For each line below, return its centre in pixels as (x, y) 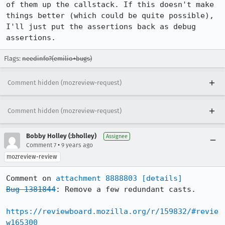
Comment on (31, 178)
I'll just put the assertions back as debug (101, 27)
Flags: (13, 59)
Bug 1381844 (31, 189)
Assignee (117, 136)
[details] (162, 178)
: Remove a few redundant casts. (126, 189)
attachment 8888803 (96, 178)
